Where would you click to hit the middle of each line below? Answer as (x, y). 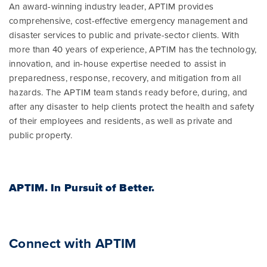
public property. (41, 135)
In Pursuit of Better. (101, 188)
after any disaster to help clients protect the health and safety (132, 107)
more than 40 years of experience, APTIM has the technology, (133, 49)
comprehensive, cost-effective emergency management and (129, 21)
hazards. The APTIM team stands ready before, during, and (128, 92)
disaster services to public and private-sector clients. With (124, 35)
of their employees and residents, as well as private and (121, 121)
